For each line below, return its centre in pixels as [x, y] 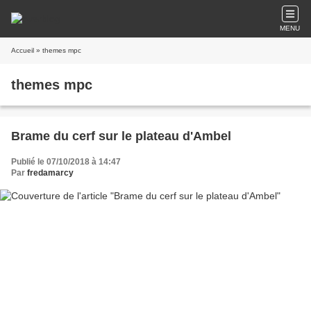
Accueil [23, 50]
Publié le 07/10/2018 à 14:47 [66, 162]
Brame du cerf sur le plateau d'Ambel [121, 136]
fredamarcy [50, 173]
